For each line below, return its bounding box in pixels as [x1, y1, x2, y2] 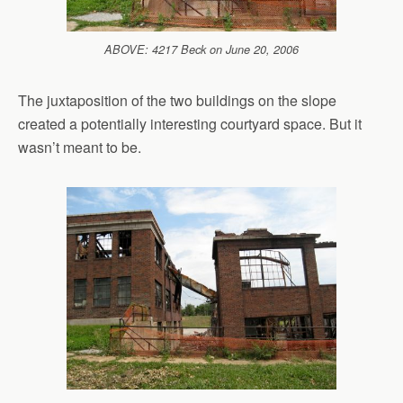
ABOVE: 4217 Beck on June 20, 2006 [104, 41, 299, 58]
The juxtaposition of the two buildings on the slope [18, 90, 336, 111]
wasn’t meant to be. [18, 137, 141, 157]
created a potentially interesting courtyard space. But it [18, 113, 362, 134]
